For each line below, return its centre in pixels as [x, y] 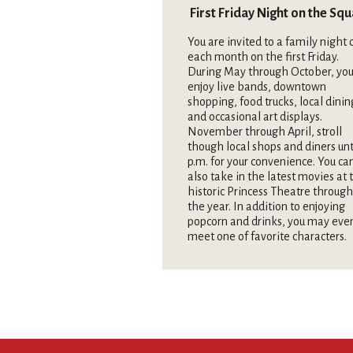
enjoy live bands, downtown [257, 86]
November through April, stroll [265, 131]
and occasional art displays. [255, 116]
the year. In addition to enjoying [266, 206]
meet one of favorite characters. [267, 236]
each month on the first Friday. [263, 56]
